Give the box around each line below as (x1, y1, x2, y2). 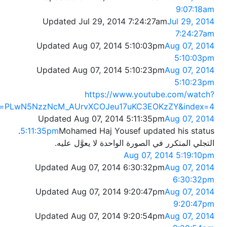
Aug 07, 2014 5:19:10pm (124, 150, 214, 161)
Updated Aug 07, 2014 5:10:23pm (36, 65, 165, 75)
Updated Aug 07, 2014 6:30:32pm (35, 162, 165, 173)
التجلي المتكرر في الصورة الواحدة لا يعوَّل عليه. (55, 138, 214, 148)
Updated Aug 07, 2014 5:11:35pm (38, 113, 165, 124)
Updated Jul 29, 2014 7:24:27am (43, 16, 167, 27)
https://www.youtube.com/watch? (85, 89, 214, 100)
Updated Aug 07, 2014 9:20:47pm (35, 186, 165, 197)
